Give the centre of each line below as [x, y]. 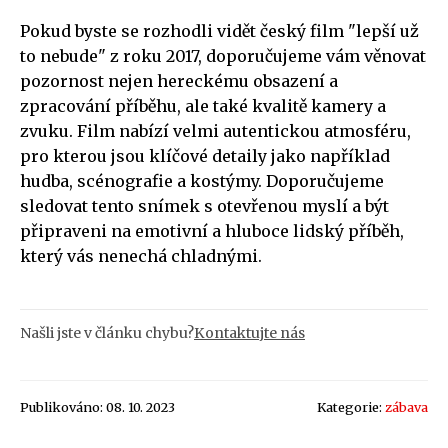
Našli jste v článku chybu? [107, 332]
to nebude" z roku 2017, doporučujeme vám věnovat [223, 55]
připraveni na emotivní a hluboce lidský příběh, [212, 230]
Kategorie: [351, 406]
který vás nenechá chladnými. [141, 255]
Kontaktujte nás [249, 332]
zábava [406, 406]
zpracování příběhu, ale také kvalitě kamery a [203, 105]
